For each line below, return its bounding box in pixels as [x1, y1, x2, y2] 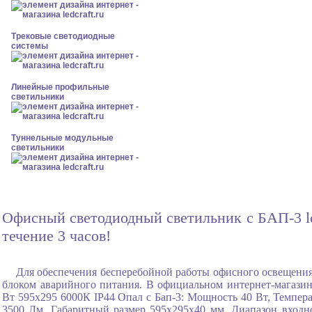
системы [11, 41, 48, 51]
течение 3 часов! [2, 227, 111, 245]
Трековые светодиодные [11, 31, 115, 41]
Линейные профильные [11, 82, 109, 92]
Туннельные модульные [11, 133, 114, 143]
